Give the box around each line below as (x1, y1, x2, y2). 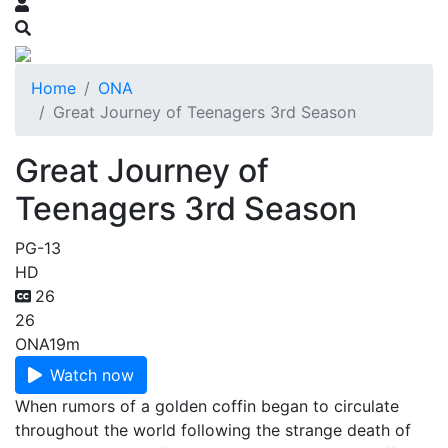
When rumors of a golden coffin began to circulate (15, 396, 399, 416)
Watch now (50, 365, 134, 385)
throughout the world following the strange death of (15, 420, 411, 440)
